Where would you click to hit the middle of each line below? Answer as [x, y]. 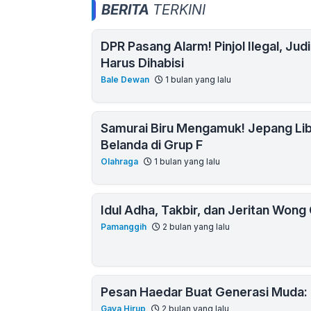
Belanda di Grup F [152, 144]
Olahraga [119, 161]
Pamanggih [124, 226]
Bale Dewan [125, 79]
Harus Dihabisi [142, 62]
